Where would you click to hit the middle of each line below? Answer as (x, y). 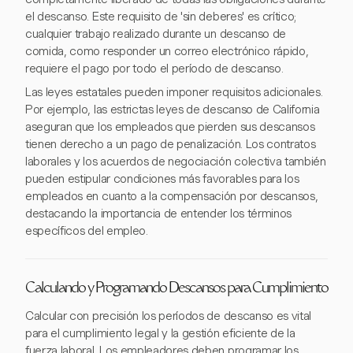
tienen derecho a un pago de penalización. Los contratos (171, 145)
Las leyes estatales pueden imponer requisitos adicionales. (174, 93)
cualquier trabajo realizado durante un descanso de (156, 34)
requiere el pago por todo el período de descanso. (154, 69)
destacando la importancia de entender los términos (158, 214)
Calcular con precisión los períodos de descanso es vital (169, 316)
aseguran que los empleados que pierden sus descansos (170, 127)
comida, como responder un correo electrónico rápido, (167, 52)
